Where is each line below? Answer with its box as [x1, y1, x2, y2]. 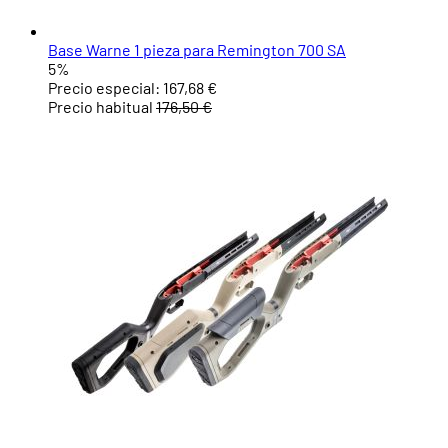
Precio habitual [48, 97, 153, 117]
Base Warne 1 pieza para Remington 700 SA [48, 40, 346, 60]
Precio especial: [48, 78, 160, 98]
